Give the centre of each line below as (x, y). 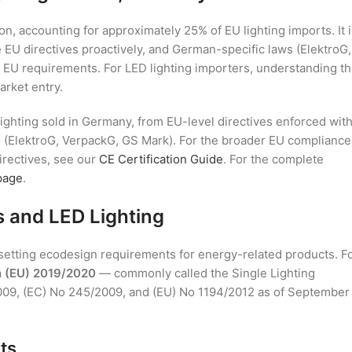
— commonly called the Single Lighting (205, 273)
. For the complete (273, 159)
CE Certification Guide (161, 159)
